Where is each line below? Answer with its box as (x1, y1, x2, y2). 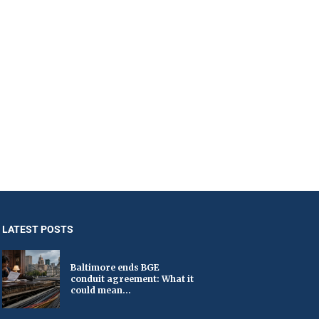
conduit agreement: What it (70, 273, 194, 284)
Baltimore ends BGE (70, 261, 159, 273)
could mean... (70, 284, 131, 296)
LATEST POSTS (1, 224, 73, 236)
